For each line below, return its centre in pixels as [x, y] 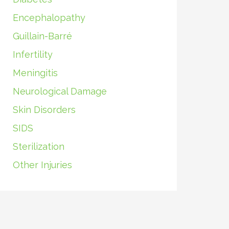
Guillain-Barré [42, 36]
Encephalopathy [49, 18]
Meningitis [35, 73]
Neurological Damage [60, 91]
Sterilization [38, 146]
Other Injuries [42, 165]
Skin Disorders [44, 110]
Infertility [32, 54]
